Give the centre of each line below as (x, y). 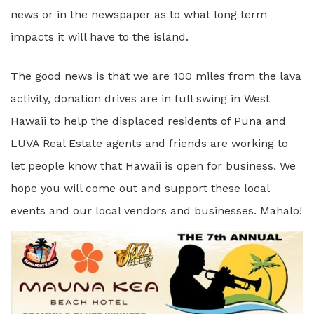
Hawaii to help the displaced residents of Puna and (148, 121)
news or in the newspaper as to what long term (139, 14)
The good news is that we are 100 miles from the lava (156, 76)
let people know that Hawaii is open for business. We (153, 166)
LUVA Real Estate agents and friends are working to (149, 143)
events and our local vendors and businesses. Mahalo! (156, 211)
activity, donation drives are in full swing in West (140, 98)
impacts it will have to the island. (100, 37)
